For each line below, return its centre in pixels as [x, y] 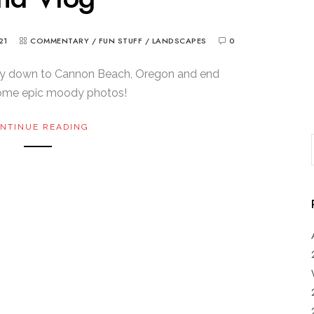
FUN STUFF [121, 41]
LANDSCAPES [179, 41]
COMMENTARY [60, 41]
